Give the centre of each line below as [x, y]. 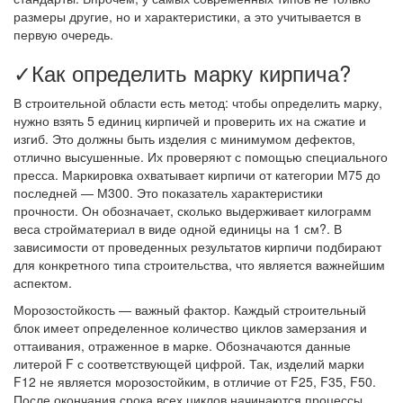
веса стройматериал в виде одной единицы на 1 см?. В [178, 228]
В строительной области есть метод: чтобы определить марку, [198, 103]
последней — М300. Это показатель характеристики [168, 193]
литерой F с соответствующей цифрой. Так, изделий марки [189, 363]
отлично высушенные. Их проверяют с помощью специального [201, 157]
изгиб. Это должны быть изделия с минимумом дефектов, [184, 139]
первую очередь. [63, 34]
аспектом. [43, 282]
